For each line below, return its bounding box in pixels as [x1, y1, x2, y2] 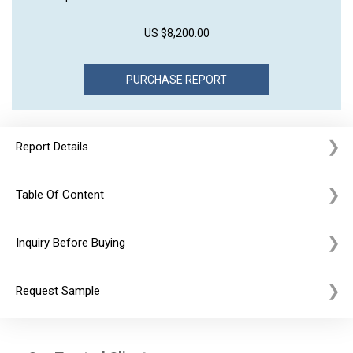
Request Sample [16, 284, 100, 298]
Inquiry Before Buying [16, 236, 125, 250]
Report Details [16, 139, 88, 154]
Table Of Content [16, 188, 104, 202]
